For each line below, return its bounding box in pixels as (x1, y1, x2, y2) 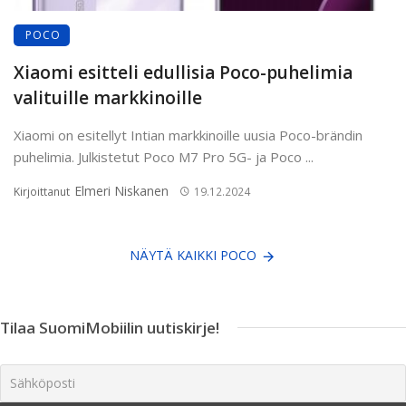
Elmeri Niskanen (74, 181, 169, 199)
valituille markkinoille (14, 85, 202, 110)
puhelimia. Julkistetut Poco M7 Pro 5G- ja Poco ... (14, 147, 314, 166)
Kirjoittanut (14, 183, 72, 199)
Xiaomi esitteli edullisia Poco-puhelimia (14, 60, 353, 84)
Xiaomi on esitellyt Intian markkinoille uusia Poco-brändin (14, 125, 362, 144)
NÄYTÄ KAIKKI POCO (129, 246, 256, 264)
